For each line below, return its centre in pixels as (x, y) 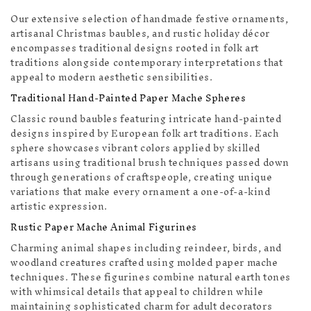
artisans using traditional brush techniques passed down (150, 163)
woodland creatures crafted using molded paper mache (144, 263)
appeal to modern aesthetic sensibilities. (112, 78)
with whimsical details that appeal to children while (137, 292)
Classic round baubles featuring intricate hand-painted (146, 119)
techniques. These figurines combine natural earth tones (151, 278)
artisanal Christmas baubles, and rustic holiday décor (140, 34)
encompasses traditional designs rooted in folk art (135, 49)
